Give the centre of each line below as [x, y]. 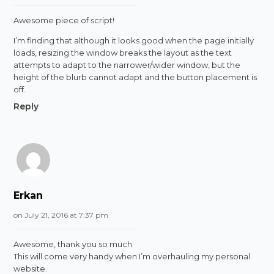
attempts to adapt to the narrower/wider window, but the [127, 65]
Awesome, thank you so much [73, 244]
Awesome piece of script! [64, 20]
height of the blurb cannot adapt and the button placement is [135, 77]
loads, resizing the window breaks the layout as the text [123, 52]
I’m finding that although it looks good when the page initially [134, 40]
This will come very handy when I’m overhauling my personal [132, 256]
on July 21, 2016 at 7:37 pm [61, 215]
